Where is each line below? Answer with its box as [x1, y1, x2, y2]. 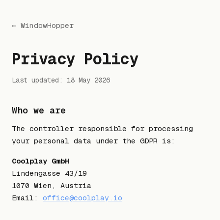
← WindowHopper [12, 21, 74, 30]
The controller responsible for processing [12, 123, 193, 133]
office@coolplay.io [43, 192, 122, 202]
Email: [12, 192, 43, 202]
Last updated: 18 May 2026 [12, 76, 110, 84]
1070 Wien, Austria [12, 180, 91, 190]
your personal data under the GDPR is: [12, 136, 175, 145]
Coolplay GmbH [12, 156, 69, 165]
